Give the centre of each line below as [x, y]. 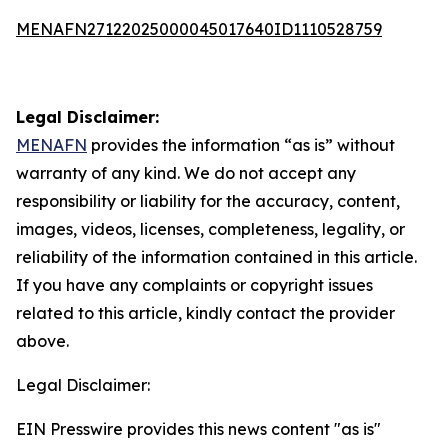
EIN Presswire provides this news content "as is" [198, 429]
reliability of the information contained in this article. [216, 257]
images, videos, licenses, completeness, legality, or [210, 229]
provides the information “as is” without [241, 145]
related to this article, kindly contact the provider [205, 313]
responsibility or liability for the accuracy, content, [208, 201]
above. [42, 341]
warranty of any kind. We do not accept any [186, 173]
